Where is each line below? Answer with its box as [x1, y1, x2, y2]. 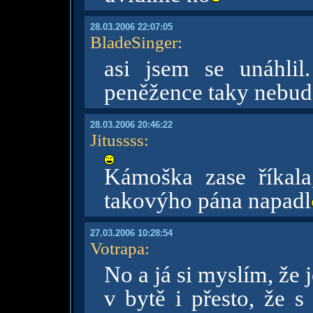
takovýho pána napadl [103, 188, 311, 213]
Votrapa [89, 238, 145, 258]
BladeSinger [89, 32, 177, 52]
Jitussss [89, 130, 144, 150]
